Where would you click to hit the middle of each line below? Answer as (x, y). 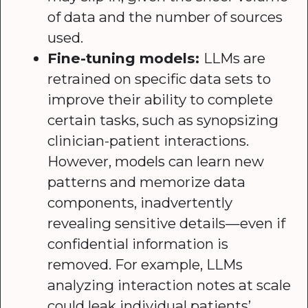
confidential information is (138, 243)
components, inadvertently (140, 202)
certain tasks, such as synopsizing (163, 120)
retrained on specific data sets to (159, 78)
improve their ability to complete (161, 99)
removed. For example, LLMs (145, 264)
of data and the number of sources (165, 16)
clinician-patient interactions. (148, 140)
